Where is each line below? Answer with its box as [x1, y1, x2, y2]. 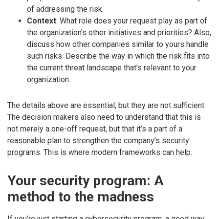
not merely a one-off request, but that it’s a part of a [7, 124, 182, 133]
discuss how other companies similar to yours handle [27, 40, 209, 49]
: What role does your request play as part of [56, 16, 207, 26]
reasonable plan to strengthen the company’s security [7, 135, 189, 145]
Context [27, 16, 56, 26]
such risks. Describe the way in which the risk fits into [27, 51, 210, 61]
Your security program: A [7, 172, 164, 189]
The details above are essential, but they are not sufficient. [7, 100, 206, 110]
